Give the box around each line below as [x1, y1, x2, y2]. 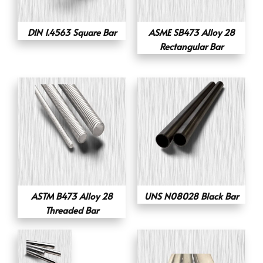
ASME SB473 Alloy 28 [148, 25, 235, 38]
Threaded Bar [45, 203, 99, 216]
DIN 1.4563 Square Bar [27, 25, 116, 38]
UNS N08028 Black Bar [144, 189, 238, 202]
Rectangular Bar [160, 39, 223, 52]
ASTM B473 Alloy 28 [31, 189, 113, 202]
